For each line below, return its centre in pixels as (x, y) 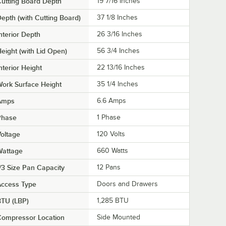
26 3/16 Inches (120, 34)
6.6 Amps (111, 101)
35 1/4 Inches (118, 84)
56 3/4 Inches (118, 51)
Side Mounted (119, 217)
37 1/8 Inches (117, 18)
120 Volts (111, 134)
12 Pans (109, 167)
